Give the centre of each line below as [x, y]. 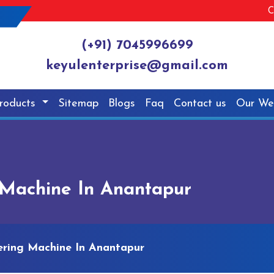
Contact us [200, 103]
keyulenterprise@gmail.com [137, 66]
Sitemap [79, 103]
